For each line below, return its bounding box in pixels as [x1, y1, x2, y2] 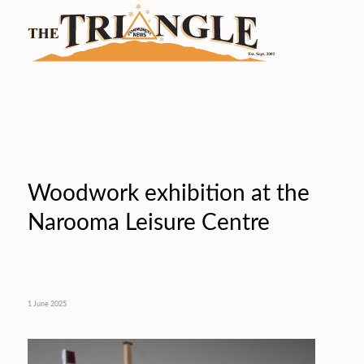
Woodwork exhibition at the [27, 182, 310, 205]
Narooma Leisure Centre [27, 211, 270, 234]
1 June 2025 [27, 300, 67, 308]
